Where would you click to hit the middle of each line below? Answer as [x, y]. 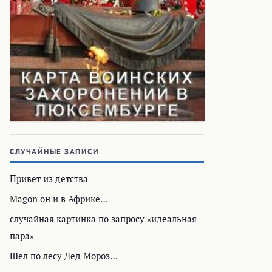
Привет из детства [49, 179]
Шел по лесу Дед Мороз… [64, 256]
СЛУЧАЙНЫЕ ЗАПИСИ [54, 152]
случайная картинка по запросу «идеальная [103, 219]
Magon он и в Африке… [59, 199]
